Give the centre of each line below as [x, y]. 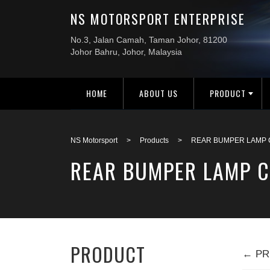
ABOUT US [159, 93]
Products [154, 140]
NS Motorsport [94, 140]
